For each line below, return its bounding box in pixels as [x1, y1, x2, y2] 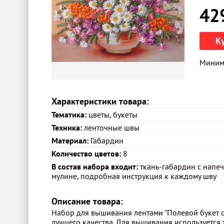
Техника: [51, 122, 82, 132]
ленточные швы [82, 122, 139, 132]
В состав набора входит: [51, 161, 138, 171]
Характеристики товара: [51, 95, 149, 107]
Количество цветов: [51, 148, 121, 158]
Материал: [51, 135, 88, 145]
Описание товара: [51, 195, 123, 207]
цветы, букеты [86, 109, 137, 119]
